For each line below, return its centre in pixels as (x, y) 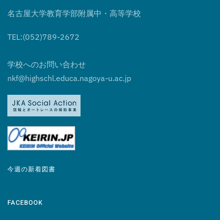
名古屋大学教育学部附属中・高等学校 (74, 14)
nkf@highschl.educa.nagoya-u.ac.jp (69, 78)
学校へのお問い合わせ (47, 65)
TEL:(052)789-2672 (43, 37)
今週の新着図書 (31, 169)
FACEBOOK (25, 203)
